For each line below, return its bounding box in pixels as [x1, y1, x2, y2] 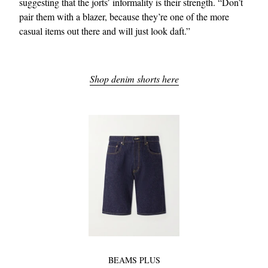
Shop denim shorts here [89, 72, 179, 85]
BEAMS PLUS [108, 254, 160, 266]
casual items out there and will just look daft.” [19, 24, 190, 37]
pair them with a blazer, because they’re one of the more [19, 10, 229, 23]
